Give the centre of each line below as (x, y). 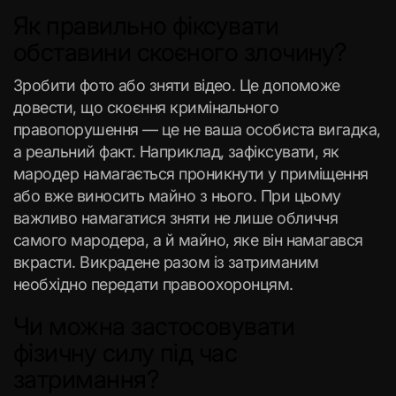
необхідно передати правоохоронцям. (153, 284)
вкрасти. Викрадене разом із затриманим (166, 262)
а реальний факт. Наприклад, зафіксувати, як (176, 152)
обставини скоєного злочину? (183, 52)
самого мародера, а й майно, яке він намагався (188, 240)
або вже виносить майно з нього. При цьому (177, 196)
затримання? (89, 379)
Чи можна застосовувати (154, 326)
